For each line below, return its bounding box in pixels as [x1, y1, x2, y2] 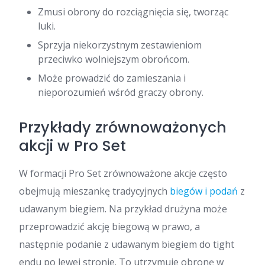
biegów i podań [170, 184, 238, 198]
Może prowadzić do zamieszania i [38, 71, 186, 85]
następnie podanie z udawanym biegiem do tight [19, 237, 234, 251]
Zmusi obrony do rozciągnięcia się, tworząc [38, 5, 228, 18]
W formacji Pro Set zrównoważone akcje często [19, 166, 227, 180]
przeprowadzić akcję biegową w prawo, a [19, 219, 200, 233]
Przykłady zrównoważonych [19, 117, 227, 138]
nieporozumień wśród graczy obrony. [38, 85, 203, 99]
